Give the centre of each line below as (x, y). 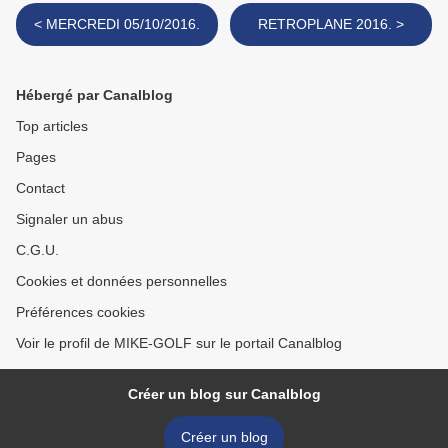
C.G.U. (37, 250)
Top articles (52, 126)
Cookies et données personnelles (121, 281)
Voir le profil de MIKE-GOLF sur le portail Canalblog (179, 343)
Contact (40, 188)
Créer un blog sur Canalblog (224, 394)
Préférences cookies (80, 312)
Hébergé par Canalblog (94, 95)
